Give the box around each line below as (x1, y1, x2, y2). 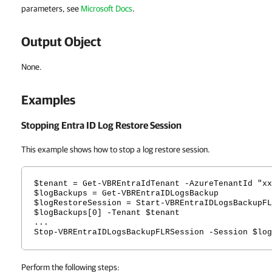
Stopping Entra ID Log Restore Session (21, 120, 182, 131)
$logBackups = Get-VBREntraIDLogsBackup (34, 189, 219, 198)
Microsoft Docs (81, 4, 132, 13)
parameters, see (21, 4, 81, 13)
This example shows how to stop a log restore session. (21, 144, 210, 154)
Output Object (21, 34, 101, 49)
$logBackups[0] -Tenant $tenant (34, 208, 180, 217)
